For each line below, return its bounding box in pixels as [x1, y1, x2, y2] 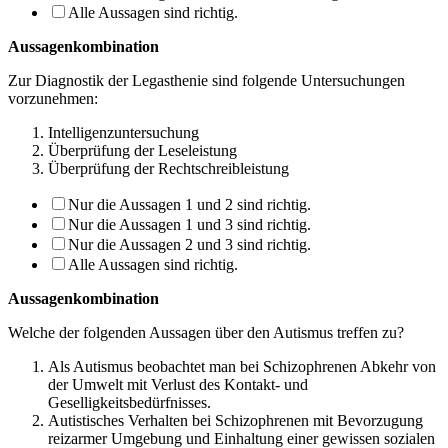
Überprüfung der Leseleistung [48, 141, 237, 159]
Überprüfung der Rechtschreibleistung [48, 159, 289, 177]
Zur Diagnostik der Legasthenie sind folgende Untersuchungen [8, 71, 405, 89]
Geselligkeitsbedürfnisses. [48, 393, 211, 411]
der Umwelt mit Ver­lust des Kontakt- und [48, 375, 308, 393]
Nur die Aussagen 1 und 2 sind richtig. [68, 195, 311, 213]
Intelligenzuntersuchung [48, 123, 199, 141]
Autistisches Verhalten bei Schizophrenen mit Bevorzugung [48, 411, 423, 429]
